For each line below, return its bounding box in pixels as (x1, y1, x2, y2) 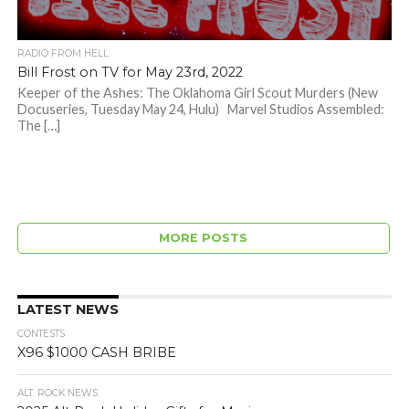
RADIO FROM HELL (16, 47, 109, 60)
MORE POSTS (159, 231, 248, 246)
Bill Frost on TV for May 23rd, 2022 (16, 64, 243, 81)
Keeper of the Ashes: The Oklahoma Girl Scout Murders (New (16, 85, 378, 101)
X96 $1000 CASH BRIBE (16, 344, 176, 362)
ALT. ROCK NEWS (16, 387, 98, 400)
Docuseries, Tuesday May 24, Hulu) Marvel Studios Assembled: (16, 101, 384, 118)
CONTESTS (16, 328, 65, 341)
